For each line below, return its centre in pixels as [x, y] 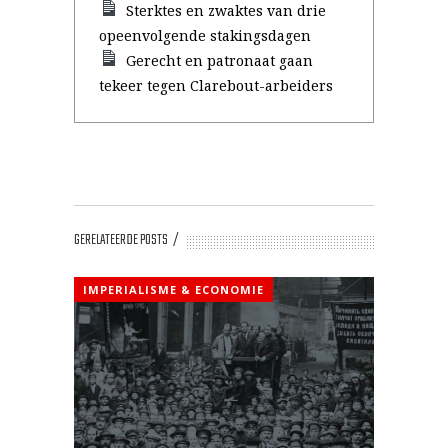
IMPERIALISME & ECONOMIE [173, 289]
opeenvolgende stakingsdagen [205, 35]
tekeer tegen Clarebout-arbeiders [216, 85]
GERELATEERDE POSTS [121, 240]
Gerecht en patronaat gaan [220, 60]
